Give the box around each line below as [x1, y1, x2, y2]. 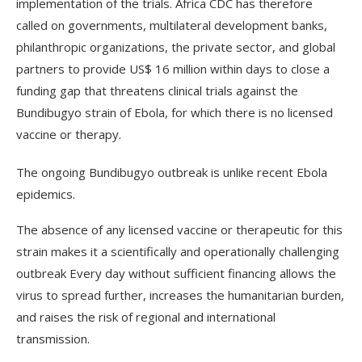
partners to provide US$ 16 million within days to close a [16, 61, 330, 77]
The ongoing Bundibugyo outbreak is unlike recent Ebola [16, 164, 327, 180]
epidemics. [16, 186, 75, 202]
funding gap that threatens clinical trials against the [16, 82, 298, 99]
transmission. [16, 330, 93, 347]
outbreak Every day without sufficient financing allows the [16, 265, 336, 281]
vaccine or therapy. [16, 126, 128, 142]
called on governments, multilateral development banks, [16, 17, 327, 33]
